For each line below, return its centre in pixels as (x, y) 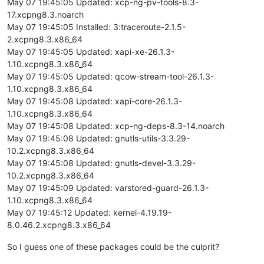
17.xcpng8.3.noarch (45, 14)
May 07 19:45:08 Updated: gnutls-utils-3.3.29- (98, 138)
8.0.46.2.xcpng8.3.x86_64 (59, 225)
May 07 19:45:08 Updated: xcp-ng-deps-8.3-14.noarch (116, 126)
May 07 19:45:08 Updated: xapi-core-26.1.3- (95, 101)
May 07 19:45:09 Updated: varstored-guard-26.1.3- (108, 187)
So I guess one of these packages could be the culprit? (113, 246)
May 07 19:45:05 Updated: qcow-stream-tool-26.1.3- (110, 76)
